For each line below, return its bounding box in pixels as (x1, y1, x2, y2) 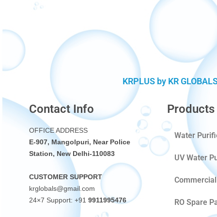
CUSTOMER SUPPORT (29, 172, 102, 181)
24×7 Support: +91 (29, 196, 88, 204)
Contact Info (29, 102, 94, 116)
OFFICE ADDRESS (29, 126, 88, 134)
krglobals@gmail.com (29, 184, 95, 192)
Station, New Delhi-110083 (29, 149, 115, 157)
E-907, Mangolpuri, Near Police (29, 138, 130, 146)
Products (167, 102, 215, 116)
